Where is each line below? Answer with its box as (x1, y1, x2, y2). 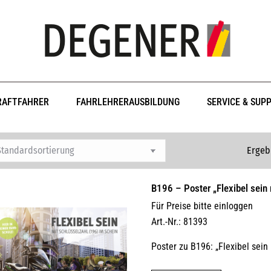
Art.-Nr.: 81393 (151, 216, 208, 227)
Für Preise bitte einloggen (151, 200, 253, 212)
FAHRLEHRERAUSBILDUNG (76, 96, 180, 108)
